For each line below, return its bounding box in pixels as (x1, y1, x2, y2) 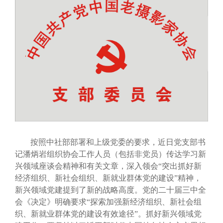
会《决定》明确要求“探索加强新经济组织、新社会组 (15, 197, 202, 206)
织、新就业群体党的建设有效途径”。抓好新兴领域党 (15, 209, 202, 218)
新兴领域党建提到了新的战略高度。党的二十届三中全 (15, 185, 206, 194)
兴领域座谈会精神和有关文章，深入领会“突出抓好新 (15, 161, 202, 170)
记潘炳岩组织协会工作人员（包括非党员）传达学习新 (15, 149, 206, 158)
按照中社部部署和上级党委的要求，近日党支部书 (30, 137, 206, 146)
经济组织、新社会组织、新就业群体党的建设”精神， (15, 173, 202, 182)
